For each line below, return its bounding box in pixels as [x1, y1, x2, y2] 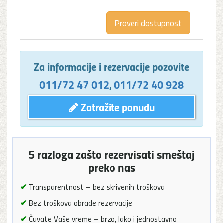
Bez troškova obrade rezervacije [27, 197, 132, 208]
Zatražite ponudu [78, 98, 155, 114]
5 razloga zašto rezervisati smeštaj [28, 145, 195, 163]
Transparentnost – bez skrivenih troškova [27, 181, 165, 192]
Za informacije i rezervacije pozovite [34, 58, 189, 74]
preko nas [88, 158, 135, 176]
